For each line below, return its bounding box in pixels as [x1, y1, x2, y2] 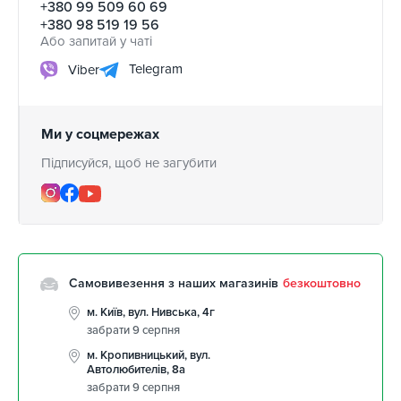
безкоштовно [283, 276, 361, 292]
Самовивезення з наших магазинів [69, 276, 278, 292]
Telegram [125, 61, 183, 78]
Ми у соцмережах [41, 125, 159, 144]
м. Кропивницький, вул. [87, 348, 210, 363]
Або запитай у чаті [40, 33, 152, 50]
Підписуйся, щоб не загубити [41, 155, 217, 172]
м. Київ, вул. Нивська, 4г [87, 305, 215, 320]
